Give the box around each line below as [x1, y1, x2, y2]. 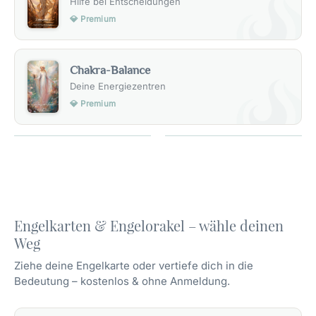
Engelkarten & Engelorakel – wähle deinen [14, 216, 284, 235]
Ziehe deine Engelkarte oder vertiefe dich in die [14, 258, 253, 272]
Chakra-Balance [70, 63, 150, 77]
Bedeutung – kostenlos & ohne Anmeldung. [14, 274, 230, 288]
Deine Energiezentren [70, 80, 166, 92]
